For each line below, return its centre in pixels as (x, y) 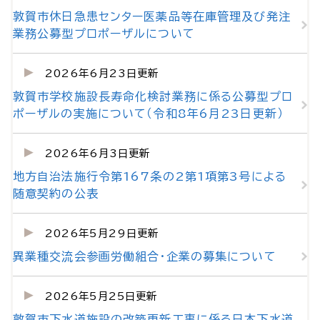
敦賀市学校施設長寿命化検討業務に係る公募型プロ (153, 96)
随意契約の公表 (56, 194)
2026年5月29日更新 (102, 233)
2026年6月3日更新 (97, 153)
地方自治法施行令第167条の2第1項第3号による (150, 176)
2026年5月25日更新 (101, 296)
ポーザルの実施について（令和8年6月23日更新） (148, 114)
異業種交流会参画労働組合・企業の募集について (145, 256)
